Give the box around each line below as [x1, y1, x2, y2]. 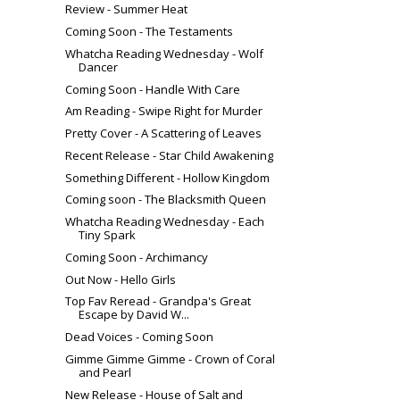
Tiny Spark [79, 227, 137, 244]
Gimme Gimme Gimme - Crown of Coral [65, 350, 276, 367]
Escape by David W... [79, 306, 190, 323]
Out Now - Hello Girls [65, 271, 177, 287]
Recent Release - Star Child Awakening [65, 146, 274, 163]
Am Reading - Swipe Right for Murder [65, 103, 263, 120]
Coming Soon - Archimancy [65, 248, 209, 265]
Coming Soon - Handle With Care [65, 80, 241, 97]
